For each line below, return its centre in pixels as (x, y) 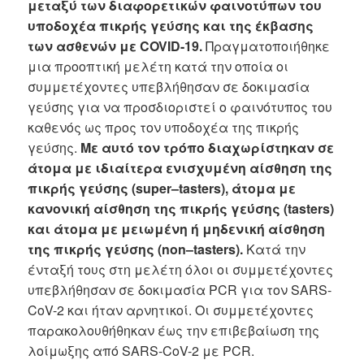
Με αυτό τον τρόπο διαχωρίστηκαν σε (208, 148)
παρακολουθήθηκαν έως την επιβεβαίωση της (174, 331)
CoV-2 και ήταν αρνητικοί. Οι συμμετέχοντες (171, 310)
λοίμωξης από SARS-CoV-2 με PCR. (141, 351)
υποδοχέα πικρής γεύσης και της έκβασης (171, 26)
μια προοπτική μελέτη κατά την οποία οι (158, 67)
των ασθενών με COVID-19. (115, 46)
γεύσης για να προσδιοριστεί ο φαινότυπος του (180, 107)
